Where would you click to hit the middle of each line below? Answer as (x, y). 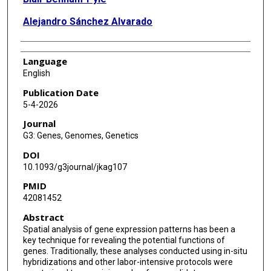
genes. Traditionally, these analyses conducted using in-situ (135, 251)
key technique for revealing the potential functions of (124, 240)
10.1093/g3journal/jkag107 (75, 167)
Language (45, 61)
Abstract (43, 217)
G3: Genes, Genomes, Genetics (80, 136)
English (36, 73)
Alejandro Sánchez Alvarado (87, 21)
